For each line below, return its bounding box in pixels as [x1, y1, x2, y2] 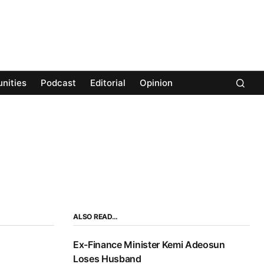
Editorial [90, 77, 126, 89]
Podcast [41, 77, 76, 89]
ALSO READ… [73, 212, 118, 222]
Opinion [140, 77, 173, 89]
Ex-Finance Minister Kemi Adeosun [73, 239, 225, 251]
